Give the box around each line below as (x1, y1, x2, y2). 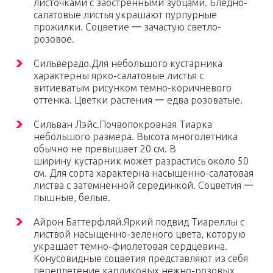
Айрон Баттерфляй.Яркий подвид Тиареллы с (34, 216, 244, 228)
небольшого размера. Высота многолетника (34, 131, 238, 143)
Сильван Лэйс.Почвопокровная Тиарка (34, 119, 212, 130)
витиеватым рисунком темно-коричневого (34, 82, 232, 94)
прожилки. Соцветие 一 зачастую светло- (34, 21, 221, 33)
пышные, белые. (34, 192, 110, 204)
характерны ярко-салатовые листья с (34, 70, 204, 82)
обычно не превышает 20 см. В (34, 143, 176, 155)
